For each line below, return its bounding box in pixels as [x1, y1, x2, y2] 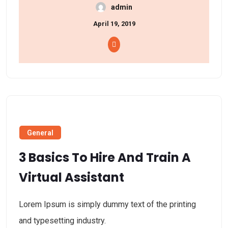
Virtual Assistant [19, 168, 124, 186]
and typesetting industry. [19, 215, 106, 225]
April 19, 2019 [93, 19, 135, 27]
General [27, 128, 53, 137]
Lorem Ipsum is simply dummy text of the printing [19, 199, 196, 209]
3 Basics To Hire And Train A [19, 149, 191, 166]
